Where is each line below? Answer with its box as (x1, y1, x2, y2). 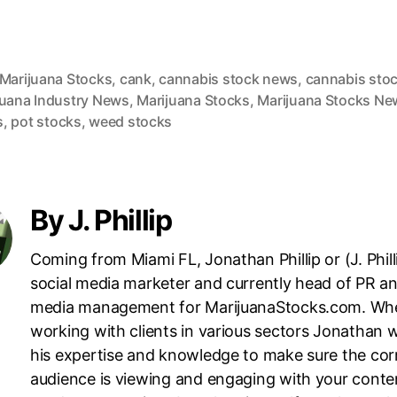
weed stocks (89, 113, 173, 131)
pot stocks (11, 113, 82, 131)
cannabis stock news (159, 70, 299, 89)
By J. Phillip (30, 203, 172, 238)
